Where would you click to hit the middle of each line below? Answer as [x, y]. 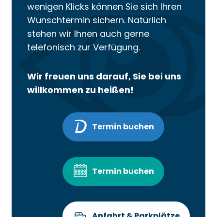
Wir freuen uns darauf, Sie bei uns [104, 76]
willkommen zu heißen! [80, 90]
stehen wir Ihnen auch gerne [88, 33]
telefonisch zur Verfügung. [84, 47]
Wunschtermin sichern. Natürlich [97, 20]
